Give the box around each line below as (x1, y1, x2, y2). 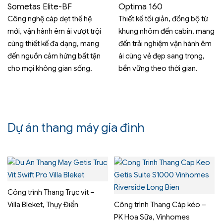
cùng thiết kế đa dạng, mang (7, 39, 99, 49)
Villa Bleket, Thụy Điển (7, 200, 78, 209)
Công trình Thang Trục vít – (7, 187, 95, 197)
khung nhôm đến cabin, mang (118, 27, 215, 36)
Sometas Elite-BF (7, 1, 72, 12)
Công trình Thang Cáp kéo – (114, 200, 206, 209)
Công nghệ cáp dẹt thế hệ (7, 14, 92, 24)
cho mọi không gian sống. (7, 64, 92, 73)
